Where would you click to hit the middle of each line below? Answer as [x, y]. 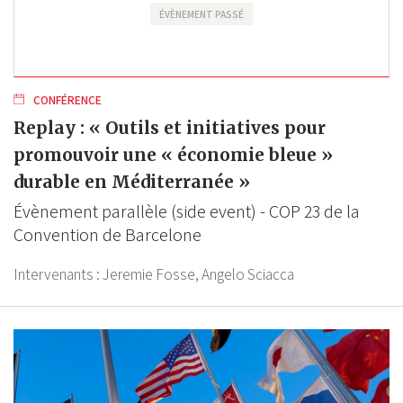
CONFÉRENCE [66, 100]
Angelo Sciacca [248, 275]
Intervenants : [58, 275]
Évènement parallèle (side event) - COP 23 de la [187, 212]
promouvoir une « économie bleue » [173, 155]
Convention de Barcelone [107, 235]
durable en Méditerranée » [132, 182]
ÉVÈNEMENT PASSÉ [201, 14]
